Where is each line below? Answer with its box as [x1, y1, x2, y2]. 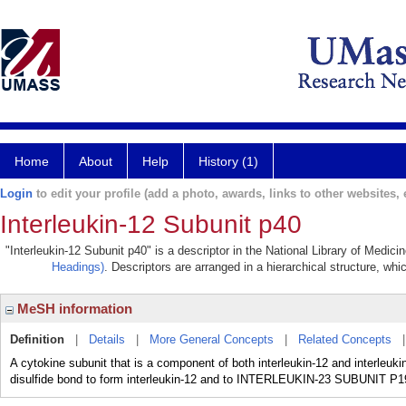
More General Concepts [150, 333, 274, 346]
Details [89, 333, 125, 346]
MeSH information [14, 301, 132, 316]
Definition [10, 333, 64, 346]
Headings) [52, 260, 104, 274]
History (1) [198, 154, 258, 169]
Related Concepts [298, 333, 391, 346]
